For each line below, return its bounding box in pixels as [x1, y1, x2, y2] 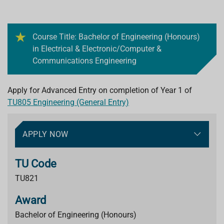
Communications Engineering [32, 56, 136, 65]
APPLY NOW [22, 129, 68, 139]
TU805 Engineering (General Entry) [7, 97, 129, 107]
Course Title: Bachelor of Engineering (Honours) [32, 32, 200, 41]
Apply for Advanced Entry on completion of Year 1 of [7, 85, 192, 95]
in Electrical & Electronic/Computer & [32, 44, 161, 53]
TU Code [15, 157, 56, 170]
